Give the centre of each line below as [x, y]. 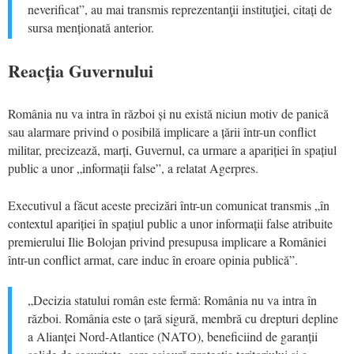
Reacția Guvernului [81, 70]
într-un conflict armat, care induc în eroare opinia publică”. [153, 259]
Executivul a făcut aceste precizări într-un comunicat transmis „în [169, 205]
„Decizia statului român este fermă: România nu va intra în [172, 299]
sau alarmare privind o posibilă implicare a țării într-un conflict [162, 131]
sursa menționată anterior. [91, 27]
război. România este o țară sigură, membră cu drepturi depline [183, 318]
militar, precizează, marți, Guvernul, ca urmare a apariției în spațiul [172, 149]
